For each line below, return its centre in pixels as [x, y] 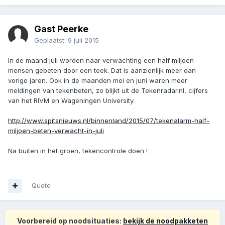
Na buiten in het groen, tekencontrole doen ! [78, 151]
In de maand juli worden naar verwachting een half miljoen [101, 61]
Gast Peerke [61, 29]
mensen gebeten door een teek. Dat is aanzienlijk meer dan [102, 71]
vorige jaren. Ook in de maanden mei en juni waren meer [98, 81]
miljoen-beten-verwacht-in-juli [56, 131]
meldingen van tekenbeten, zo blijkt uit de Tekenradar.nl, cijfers [108, 91]
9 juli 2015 [83, 40]
